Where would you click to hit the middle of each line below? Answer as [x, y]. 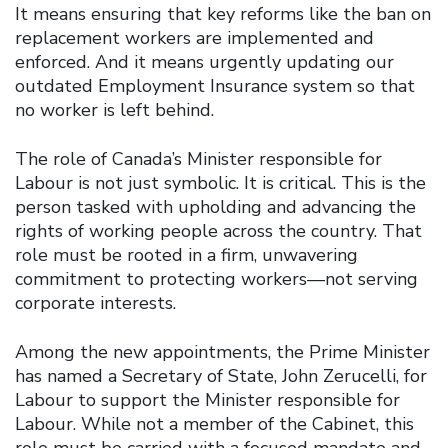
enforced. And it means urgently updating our [204, 61]
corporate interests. [95, 302]
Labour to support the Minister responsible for [207, 399]
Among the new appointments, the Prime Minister [222, 351]
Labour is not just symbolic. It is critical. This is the [220, 182]
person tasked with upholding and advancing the [215, 206]
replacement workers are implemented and [194, 37]
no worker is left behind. [114, 109]
